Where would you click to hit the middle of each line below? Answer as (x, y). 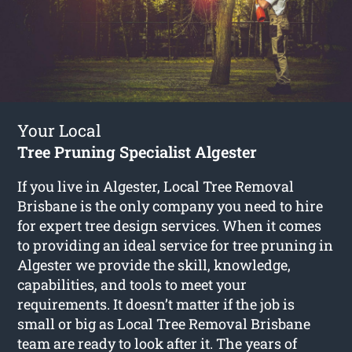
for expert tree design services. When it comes (170, 225)
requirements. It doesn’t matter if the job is (156, 304)
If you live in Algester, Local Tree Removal (156, 186)
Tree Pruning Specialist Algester (137, 151)
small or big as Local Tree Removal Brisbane (164, 323)
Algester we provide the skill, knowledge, (154, 264)
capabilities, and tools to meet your (132, 284)
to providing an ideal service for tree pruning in (176, 245)
